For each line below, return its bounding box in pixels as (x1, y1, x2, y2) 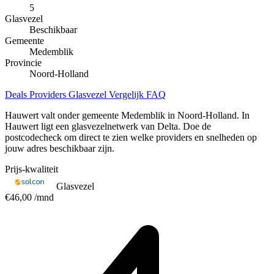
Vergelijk (109, 89, 146, 100)
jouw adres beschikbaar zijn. (5, 143, 114, 154)
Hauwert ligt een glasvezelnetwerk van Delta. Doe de (5, 120, 211, 131)
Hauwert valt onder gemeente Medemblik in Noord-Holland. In (5, 109, 250, 120)
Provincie (5, 57, 42, 68)
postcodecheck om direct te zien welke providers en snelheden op (5, 131, 257, 143)
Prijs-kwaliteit (5, 163, 58, 174)
